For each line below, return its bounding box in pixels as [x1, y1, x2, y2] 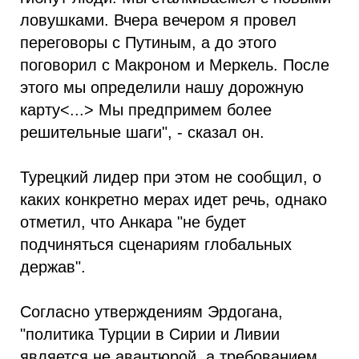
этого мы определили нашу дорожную [20, 79, 304, 97]
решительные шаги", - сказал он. [20, 123, 264, 142]
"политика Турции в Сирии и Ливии [20, 325, 280, 344]
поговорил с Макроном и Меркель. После [20, 56, 329, 75]
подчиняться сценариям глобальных [20, 236, 292, 254]
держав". [20, 258, 86, 276]
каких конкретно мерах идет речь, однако [20, 191, 327, 209]
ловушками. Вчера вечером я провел [20, 11, 296, 30]
